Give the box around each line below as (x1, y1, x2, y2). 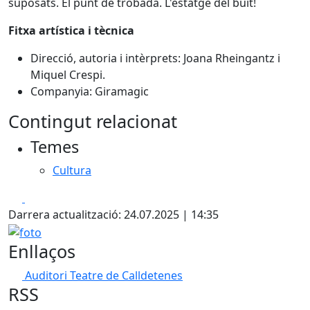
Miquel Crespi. (30, 67, 105, 82)
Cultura (53, 163, 91, 178)
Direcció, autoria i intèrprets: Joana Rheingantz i (30, 51, 280, 66)
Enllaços (8, 239, 75, 263)
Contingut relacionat (8, 109, 177, 133)
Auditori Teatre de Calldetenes (25, 267, 183, 283)
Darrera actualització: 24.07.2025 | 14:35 (8, 207, 219, 222)
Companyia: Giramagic (30, 84, 149, 99)
